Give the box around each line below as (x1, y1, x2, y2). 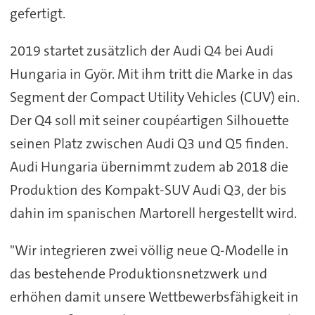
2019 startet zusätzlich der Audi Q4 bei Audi (9, 41, 274, 60)
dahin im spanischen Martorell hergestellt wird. (9, 203, 297, 222)
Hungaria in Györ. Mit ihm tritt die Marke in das (9, 64, 293, 83)
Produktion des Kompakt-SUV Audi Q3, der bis (9, 180, 287, 199)
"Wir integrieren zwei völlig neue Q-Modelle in (9, 240, 289, 259)
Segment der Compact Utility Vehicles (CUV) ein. (9, 87, 300, 106)
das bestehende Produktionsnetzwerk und (9, 264, 267, 283)
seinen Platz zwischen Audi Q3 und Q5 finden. (9, 134, 288, 153)
